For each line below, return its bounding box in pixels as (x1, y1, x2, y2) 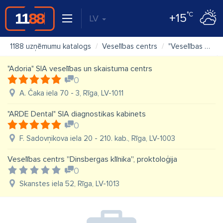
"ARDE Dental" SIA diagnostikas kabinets (7, 109, 146, 119)
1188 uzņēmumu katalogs (10, 42, 91, 51)
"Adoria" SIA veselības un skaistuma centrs (7, 64, 152, 74)
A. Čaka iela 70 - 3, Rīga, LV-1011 (19, 89, 123, 98)
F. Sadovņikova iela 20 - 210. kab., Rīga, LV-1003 (19, 134, 175, 143)
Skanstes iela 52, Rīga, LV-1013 (19, 179, 119, 188)
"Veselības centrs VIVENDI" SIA (168, 42, 205, 51)
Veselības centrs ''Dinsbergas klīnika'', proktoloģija (7, 154, 177, 164)
